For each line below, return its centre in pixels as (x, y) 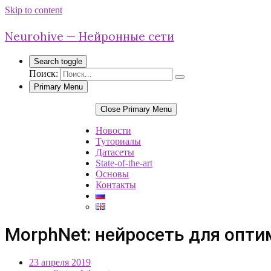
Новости (113, 130)
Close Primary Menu (136, 109)
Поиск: (44, 73)
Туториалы (118, 141)
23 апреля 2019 (60, 262)
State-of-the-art (124, 163)
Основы (112, 174)
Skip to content (34, 10)
